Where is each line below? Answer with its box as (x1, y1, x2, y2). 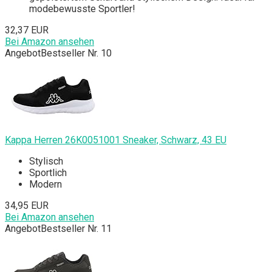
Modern (29, 178, 62, 191)
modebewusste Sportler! (29, 3, 135, 15)
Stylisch (29, 155, 63, 168)
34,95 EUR (5, 200, 49, 212)
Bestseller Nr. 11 (41, 223, 112, 235)
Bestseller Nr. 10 (41, 47, 112, 59)
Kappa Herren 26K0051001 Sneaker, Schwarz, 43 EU (5, 134, 226, 146)
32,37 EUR (5, 24, 49, 36)
